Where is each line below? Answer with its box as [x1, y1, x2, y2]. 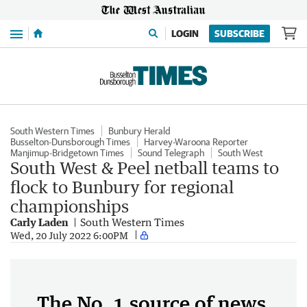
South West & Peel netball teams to [10, 158, 279, 177]
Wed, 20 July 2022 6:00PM [10, 229, 128, 241]
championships [10, 196, 129, 216]
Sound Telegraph [138, 147, 204, 158]
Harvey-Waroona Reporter [144, 136, 248, 147]
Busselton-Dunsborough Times [10, 136, 130, 147]
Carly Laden [10, 216, 69, 228]
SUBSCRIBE [214, 28, 265, 39]
